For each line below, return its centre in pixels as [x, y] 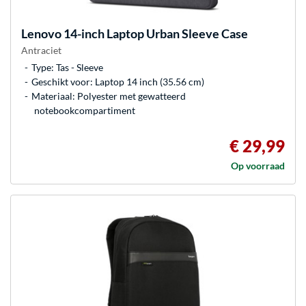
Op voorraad [258, 165]
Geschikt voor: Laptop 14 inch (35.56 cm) [118, 81]
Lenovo [41, 33]
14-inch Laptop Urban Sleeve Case [155, 33]
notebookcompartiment [85, 110]
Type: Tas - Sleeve [67, 67]
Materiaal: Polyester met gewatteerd [109, 96]
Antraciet [41, 50]
